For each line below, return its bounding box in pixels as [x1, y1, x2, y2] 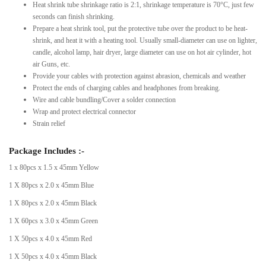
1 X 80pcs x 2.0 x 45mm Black [9, 198, 97, 207]
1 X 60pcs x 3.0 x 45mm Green [9, 216, 98, 225]
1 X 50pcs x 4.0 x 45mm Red [9, 234, 92, 243]
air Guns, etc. [33, 59, 70, 68]
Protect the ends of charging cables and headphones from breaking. [33, 83, 220, 92]
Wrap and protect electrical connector [33, 107, 136, 116]
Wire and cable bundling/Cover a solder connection [33, 95, 176, 104]
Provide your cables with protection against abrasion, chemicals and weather [33, 71, 246, 80]
